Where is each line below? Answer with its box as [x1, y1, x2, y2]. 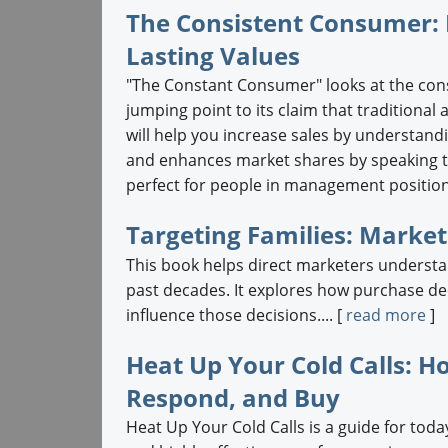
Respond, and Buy [125, 380, 340, 414]
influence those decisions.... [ [125, 303, 346, 326]
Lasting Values [125, 38, 300, 72]
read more [345, 303, 426, 326]
